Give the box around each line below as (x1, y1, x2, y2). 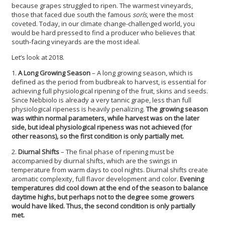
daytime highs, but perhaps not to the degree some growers (12, 192, 194, 201)
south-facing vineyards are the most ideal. (12, 37, 140, 46)
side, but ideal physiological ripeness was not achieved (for (12, 122, 192, 132)
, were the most (147, 10, 193, 19)
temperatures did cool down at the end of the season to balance (12, 183, 208, 192)
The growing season (146, 104, 208, 114)
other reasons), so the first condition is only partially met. (12, 131, 184, 141)
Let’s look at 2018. (12, 52, 64, 62)
